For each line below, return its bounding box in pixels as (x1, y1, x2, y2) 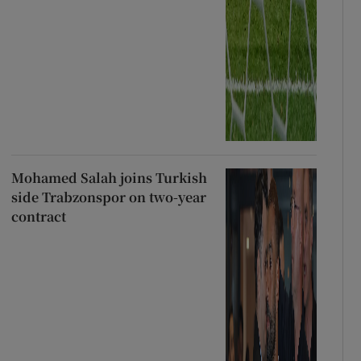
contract (10, 206, 66, 226)
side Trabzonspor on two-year (10, 187, 206, 206)
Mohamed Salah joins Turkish (10, 168, 207, 187)
